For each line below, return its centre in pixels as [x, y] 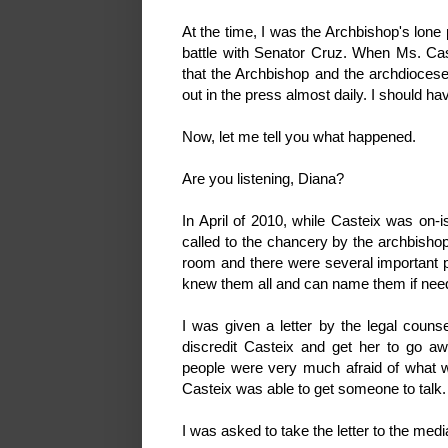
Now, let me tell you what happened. [299, 136]
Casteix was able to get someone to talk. [314, 388]
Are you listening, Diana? [263, 178]
